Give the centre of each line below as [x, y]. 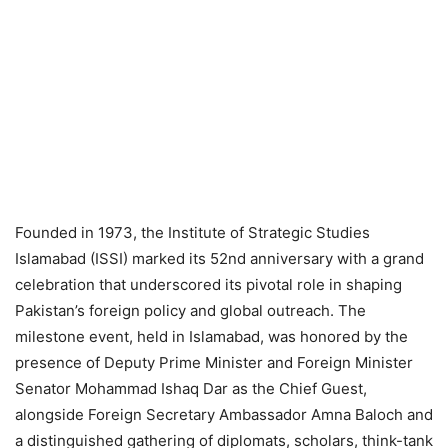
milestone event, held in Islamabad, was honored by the [211, 336]
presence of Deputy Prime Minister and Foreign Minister [214, 362]
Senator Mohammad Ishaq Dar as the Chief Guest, [191, 388]
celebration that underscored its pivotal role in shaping [208, 284]
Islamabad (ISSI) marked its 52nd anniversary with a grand [219, 258]
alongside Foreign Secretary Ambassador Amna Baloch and [224, 414]
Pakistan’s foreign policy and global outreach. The [190, 310]
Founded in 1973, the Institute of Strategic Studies [192, 232]
